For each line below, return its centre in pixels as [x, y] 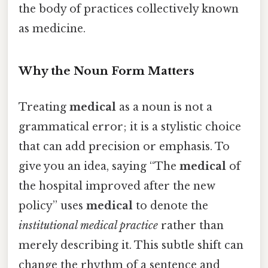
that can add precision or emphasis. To [124, 146]
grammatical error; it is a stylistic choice [130, 127]
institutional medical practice [88, 225]
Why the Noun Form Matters [106, 71]
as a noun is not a [164, 107]
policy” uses [52, 205]
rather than [191, 225]
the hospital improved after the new [117, 186]
